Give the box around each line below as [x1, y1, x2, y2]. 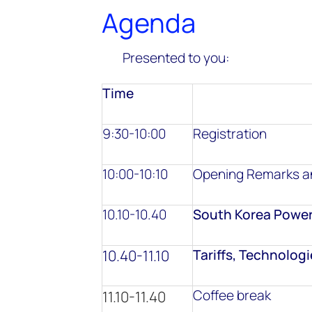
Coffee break [193, 286, 271, 304]
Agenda [102, 4, 196, 40]
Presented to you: [123, 49, 229, 67]
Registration [193, 125, 267, 143]
